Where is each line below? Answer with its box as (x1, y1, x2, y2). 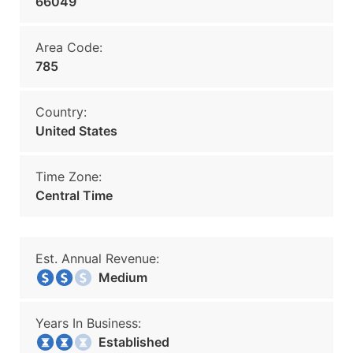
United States (35, 123, 117, 139)
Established (89, 334, 169, 350)
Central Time (35, 188, 113, 203)
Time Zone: (35, 169, 102, 184)
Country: (35, 104, 87, 120)
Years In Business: (35, 315, 141, 331)
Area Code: (35, 39, 102, 55)
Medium (89, 269, 147, 285)
